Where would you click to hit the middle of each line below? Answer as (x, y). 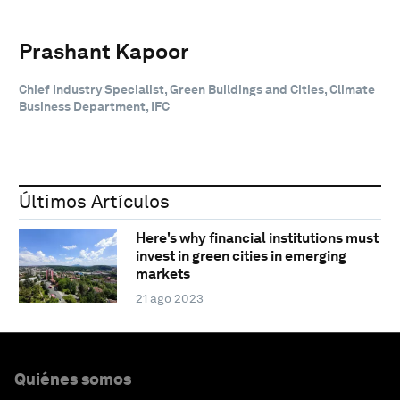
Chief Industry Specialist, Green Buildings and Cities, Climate (197, 89)
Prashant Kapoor (104, 51)
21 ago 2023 (169, 299)
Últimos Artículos (94, 201)
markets (162, 274)
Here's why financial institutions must (257, 238)
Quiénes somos (73, 379)
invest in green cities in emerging (241, 256)
